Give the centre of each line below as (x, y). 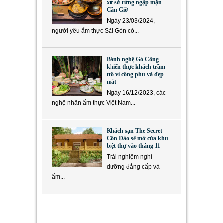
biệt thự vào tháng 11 (133, 146)
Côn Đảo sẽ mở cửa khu (137, 139)
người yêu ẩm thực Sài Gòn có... (95, 31)
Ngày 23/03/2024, (131, 21)
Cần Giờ (117, 10)
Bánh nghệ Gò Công (133, 59)
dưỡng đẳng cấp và (133, 167)
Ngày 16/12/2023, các (136, 93)
